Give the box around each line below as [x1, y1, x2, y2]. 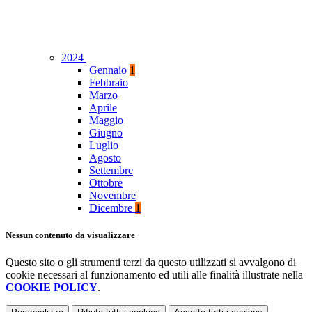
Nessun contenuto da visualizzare [6, 230, 135, 241]
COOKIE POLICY [6, 281, 97, 294]
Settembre [89, 164, 133, 177]
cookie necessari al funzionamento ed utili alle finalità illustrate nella [6, 269, 303, 281]
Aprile [89, 102, 117, 114]
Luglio [89, 139, 118, 152]
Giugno [89, 127, 123, 139]
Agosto [89, 152, 121, 164]
